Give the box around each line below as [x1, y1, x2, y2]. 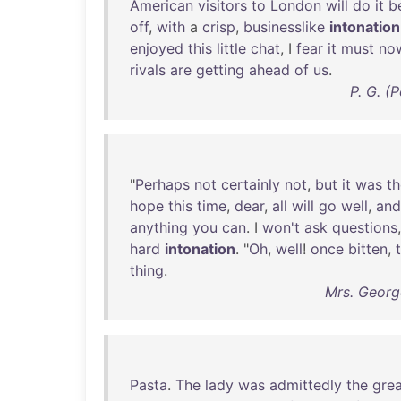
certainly [221, 175, 280, 193]
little [217, 39, 246, 57]
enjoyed [130, 39, 183, 57]
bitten [348, 240, 388, 258]
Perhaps [135, 175, 190, 193]
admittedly [269, 376, 342, 394]
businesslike [243, 18, 325, 36]
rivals [130, 61, 166, 79]
